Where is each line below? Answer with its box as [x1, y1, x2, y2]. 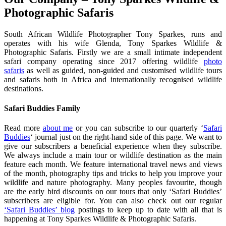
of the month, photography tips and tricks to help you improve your [4, 169, 222, 178]
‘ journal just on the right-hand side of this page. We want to [30, 133, 222, 142]
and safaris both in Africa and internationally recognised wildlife [4, 75, 222, 84]
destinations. [4, 84, 43, 93]
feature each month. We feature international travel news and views [4, 160, 222, 169]
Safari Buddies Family [4, 103, 80, 112]
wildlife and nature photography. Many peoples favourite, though [4, 178, 222, 187]
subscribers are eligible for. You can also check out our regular [4, 196, 222, 205]
